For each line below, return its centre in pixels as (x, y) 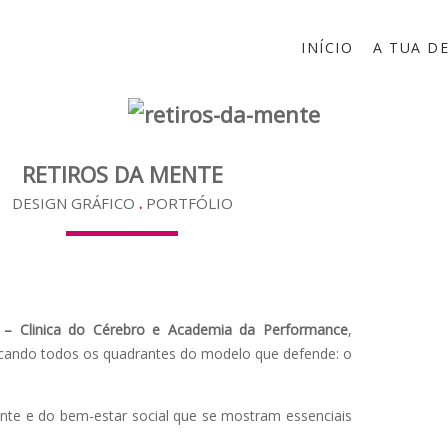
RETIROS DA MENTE (122, 173)
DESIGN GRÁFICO (73, 202)
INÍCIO (327, 47)
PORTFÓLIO (189, 202)
